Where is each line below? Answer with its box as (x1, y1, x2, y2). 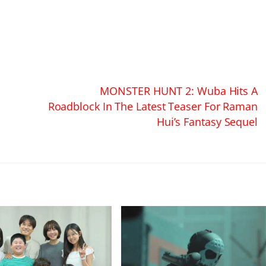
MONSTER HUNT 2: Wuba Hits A (100, 83, 258, 98)
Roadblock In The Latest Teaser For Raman (47, 98, 258, 113)
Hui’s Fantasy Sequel (156, 113, 258, 129)
